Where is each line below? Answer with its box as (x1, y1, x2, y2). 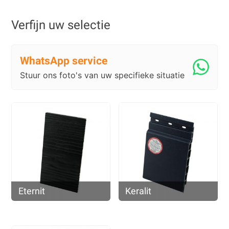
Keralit (125, 186, 152, 197)
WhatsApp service (20, 54, 108, 67)
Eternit (18, 186, 45, 197)
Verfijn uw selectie (11, 17, 111, 32)
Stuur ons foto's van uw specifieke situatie (20, 70, 185, 80)
